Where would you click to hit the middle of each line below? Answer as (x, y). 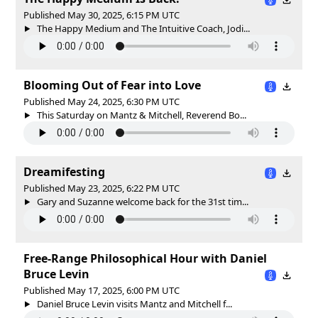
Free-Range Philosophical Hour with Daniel (145, 258)
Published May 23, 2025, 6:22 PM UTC (102, 188)
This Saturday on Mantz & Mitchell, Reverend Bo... (140, 115)
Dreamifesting (64, 171)
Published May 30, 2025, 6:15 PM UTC (102, 15)
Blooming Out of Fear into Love (112, 85)
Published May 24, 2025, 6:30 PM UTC (102, 101)
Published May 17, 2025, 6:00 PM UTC (102, 290)
